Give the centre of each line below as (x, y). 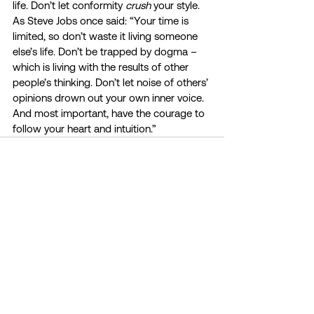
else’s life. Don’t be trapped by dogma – (106, 52)
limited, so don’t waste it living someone (107, 36)
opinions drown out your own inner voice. (110, 98)
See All (209, 240)
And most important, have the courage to (110, 114)
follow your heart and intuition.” (84, 129)
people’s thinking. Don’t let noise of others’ (112, 83)
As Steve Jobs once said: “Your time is (102, 21)
